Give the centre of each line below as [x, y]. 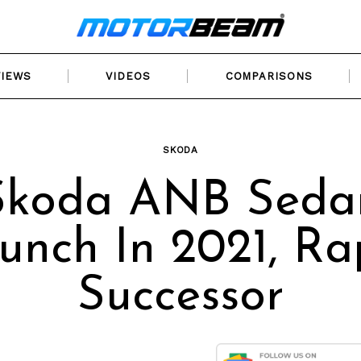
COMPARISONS [269, 76]
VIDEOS [128, 76]
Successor [180, 297]
